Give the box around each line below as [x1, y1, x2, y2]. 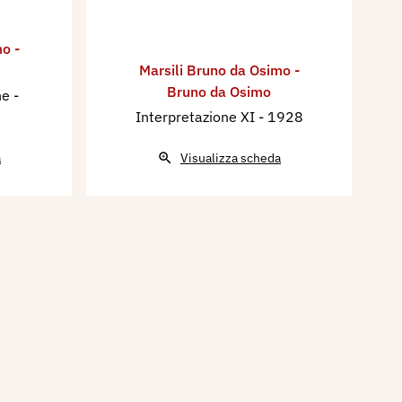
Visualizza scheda [180, 149, 281, 166]
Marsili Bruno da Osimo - [138, 60, 300, 79]
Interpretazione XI [135, 107, 258, 126]
